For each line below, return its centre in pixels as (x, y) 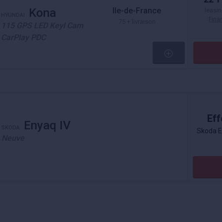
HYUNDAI (13, 15)
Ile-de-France (137, 10)
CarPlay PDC (23, 37)
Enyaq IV (47, 125)
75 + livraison (137, 21)
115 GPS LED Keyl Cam (42, 26)
